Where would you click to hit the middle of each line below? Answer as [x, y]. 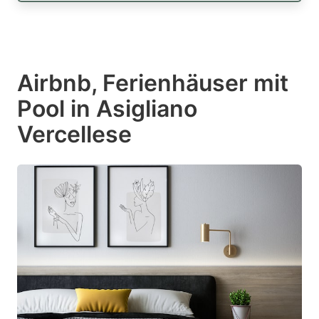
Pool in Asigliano [107, 109]
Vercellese [74, 135]
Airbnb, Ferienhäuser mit [153, 83]
